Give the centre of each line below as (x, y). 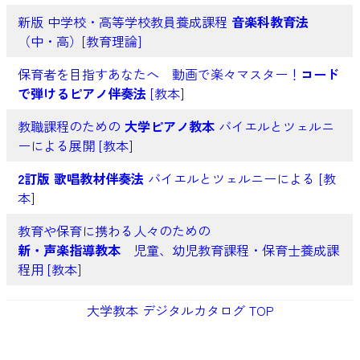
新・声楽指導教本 (69, 250)
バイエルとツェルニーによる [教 (239, 179)
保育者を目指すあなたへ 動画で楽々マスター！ (159, 74)
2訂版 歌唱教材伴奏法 (80, 179)
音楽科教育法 (270, 22)
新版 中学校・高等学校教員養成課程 (124, 22)
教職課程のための (71, 127)
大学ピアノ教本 (169, 127)
